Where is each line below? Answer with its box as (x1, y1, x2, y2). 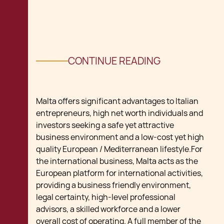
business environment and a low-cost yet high (36, 132, 204, 143)
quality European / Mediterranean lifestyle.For (36, 144, 202, 155)
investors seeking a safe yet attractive (36, 120, 174, 131)
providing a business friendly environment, (36, 180, 191, 191)
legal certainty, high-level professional (36, 192, 175, 203)
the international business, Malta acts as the (36, 156, 198, 167)
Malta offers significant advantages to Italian (36, 96, 198, 107)
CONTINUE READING (68, 54, 160, 68)
